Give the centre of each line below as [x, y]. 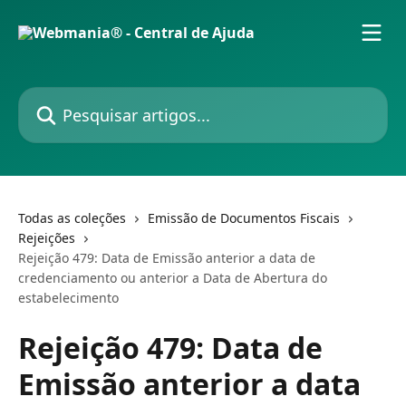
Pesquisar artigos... [83, 97]
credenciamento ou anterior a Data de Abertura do [173, 278]
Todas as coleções [72, 218]
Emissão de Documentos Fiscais [244, 218]
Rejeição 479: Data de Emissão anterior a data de [167, 258]
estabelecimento [68, 298]
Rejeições [47, 238]
